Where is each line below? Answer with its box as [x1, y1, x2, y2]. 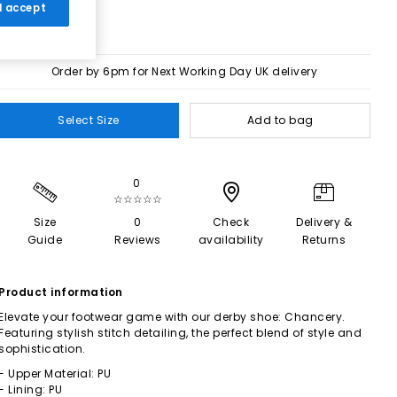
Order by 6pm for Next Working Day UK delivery [51, 64, 318, 79]
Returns [301, 232, 346, 247]
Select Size [58, 113, 120, 128]
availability [198, 232, 264, 247]
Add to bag [246, 113, 314, 128]
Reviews [114, 232, 161, 247]
